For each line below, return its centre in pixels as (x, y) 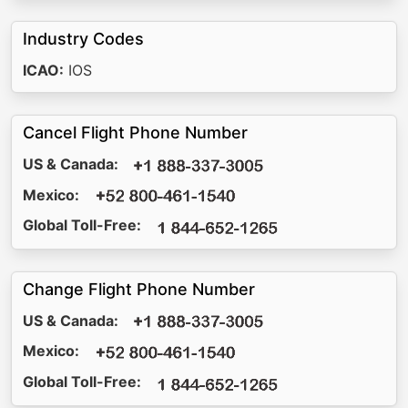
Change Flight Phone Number (139, 289)
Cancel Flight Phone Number (135, 132)
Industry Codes (83, 38)
